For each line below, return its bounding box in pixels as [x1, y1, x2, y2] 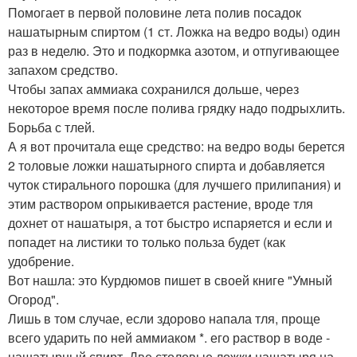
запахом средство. [8, 61, 118, 80]
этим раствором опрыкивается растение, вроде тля [8, 194, 313, 214]
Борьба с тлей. [8, 118, 95, 137]
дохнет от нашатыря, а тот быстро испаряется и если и [8, 214, 332, 233]
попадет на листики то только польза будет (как [8, 233, 285, 252]
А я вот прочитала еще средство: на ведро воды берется [8, 137, 345, 156]
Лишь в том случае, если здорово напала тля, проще [8, 309, 320, 328]
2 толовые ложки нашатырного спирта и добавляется [8, 156, 325, 175]
